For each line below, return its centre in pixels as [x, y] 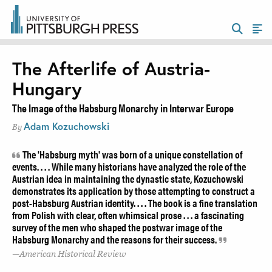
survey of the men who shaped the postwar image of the [117, 227]
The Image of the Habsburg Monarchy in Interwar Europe [123, 107]
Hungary [47, 89]
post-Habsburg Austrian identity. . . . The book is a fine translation [135, 202]
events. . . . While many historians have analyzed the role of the [129, 166]
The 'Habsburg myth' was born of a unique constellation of [131, 154]
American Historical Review [73, 254]
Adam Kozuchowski [66, 126]
